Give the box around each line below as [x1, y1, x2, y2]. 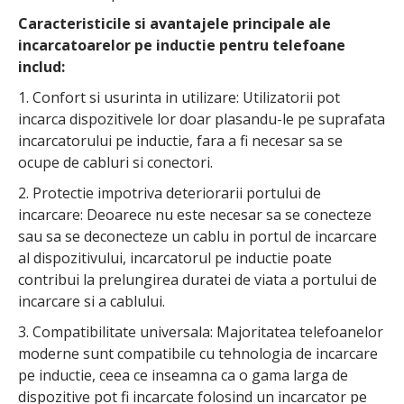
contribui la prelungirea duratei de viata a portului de [18, 269, 377, 289]
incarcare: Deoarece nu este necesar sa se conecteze [18, 204, 372, 225]
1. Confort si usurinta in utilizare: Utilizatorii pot [18, 87, 340, 107]
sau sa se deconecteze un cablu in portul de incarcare [18, 225, 377, 246]
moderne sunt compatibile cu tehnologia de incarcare [18, 343, 378, 363]
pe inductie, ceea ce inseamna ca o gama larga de [18, 364, 348, 385]
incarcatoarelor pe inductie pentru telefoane [18, 34, 345, 55]
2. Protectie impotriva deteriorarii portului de [18, 182, 321, 203]
